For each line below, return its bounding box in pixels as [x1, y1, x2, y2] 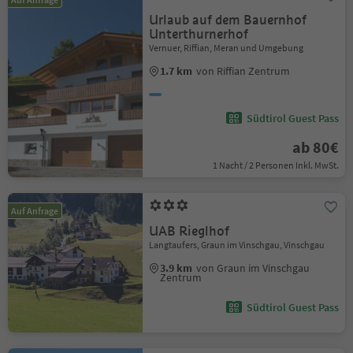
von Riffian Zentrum [196, 63, 291, 78]
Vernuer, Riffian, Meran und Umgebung [149, 41, 304, 54]
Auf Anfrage [11, 204, 58, 217]
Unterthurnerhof [149, 25, 249, 43]
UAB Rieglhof [149, 222, 230, 240]
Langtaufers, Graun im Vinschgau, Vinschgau [149, 238, 325, 251]
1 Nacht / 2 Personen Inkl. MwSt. [212, 158, 339, 171]
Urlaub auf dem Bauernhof [149, 11, 307, 28]
